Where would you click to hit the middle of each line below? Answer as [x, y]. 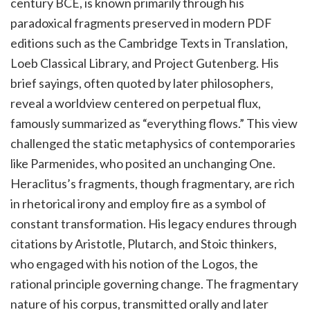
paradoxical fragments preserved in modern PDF [141, 23]
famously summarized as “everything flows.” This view [154, 124]
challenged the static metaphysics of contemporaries [153, 144]
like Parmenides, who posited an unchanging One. [143, 164]
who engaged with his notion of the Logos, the [134, 264]
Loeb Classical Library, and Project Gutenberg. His [145, 63]
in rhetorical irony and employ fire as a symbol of [138, 204]
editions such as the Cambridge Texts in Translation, [149, 43]
